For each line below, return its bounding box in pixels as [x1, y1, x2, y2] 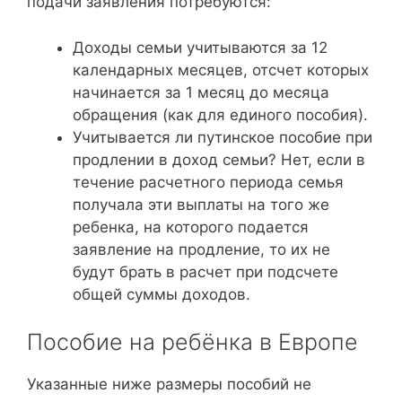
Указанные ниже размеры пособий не [27, 375, 311, 393]
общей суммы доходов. [73, 284, 250, 303]
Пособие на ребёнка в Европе [27, 328, 358, 355]
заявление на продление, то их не [73, 240, 330, 258]
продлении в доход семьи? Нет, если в [73, 150, 365, 169]
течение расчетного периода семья [73, 172, 344, 191]
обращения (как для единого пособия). [73, 105, 368, 124]
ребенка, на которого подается [73, 217, 309, 236]
